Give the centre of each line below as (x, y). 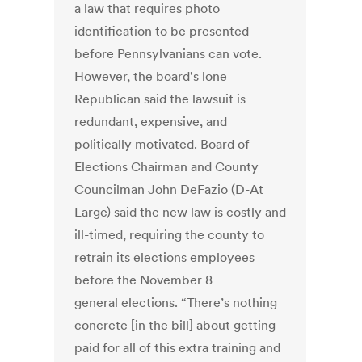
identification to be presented (162, 31)
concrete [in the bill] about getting (175, 325)
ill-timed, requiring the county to (170, 235)
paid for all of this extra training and (178, 348)
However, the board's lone (151, 76)
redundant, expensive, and (151, 122)
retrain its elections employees (165, 257)
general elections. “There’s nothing (176, 303)
